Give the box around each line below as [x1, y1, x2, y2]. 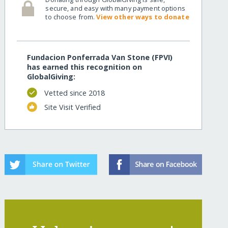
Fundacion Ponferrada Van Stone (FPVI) [27, 52, 173, 63]
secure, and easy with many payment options [45, 3, 185, 13]
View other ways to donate [96, 12, 189, 21]
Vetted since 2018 [44, 88, 105, 98]
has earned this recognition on [27, 62, 142, 72]
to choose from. [45, 12, 97, 21]
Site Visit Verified [44, 102, 101, 112]
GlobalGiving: [27, 72, 76, 82]
